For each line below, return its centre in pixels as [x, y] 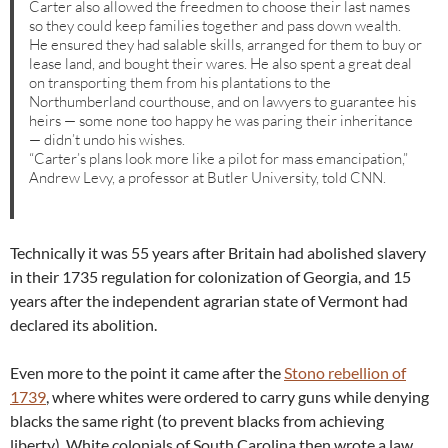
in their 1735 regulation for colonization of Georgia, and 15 [210, 277]
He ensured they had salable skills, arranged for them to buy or [226, 45]
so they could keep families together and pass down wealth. [215, 26]
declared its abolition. [83, 325]
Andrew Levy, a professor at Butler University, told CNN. [208, 178]
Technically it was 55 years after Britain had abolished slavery [218, 253]
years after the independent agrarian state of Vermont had [209, 301]
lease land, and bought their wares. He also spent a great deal [221, 64]
